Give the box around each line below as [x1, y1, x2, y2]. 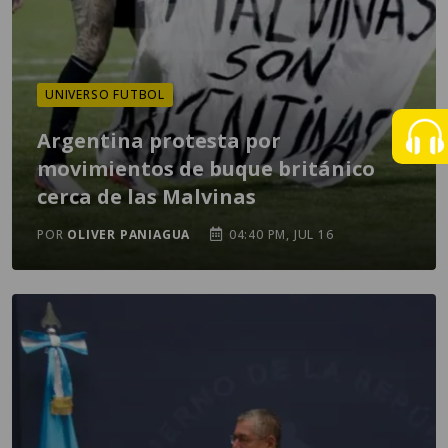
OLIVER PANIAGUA [67, 226, 191, 243]
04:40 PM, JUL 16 [225, 226, 334, 243]
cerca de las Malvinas [37, 183, 256, 210]
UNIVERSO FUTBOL [45, 86, 165, 103]
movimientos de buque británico [37, 155, 375, 182]
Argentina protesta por [37, 127, 281, 154]
